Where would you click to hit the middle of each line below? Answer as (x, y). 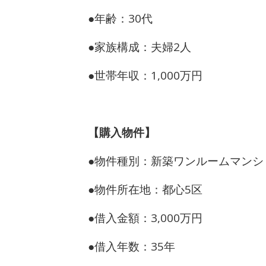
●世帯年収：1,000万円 (145, 75)
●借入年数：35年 (132, 246)
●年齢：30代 (120, 18)
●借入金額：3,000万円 (145, 218)
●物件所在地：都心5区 (145, 189)
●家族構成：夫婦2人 (140, 47)
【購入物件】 (122, 132)
